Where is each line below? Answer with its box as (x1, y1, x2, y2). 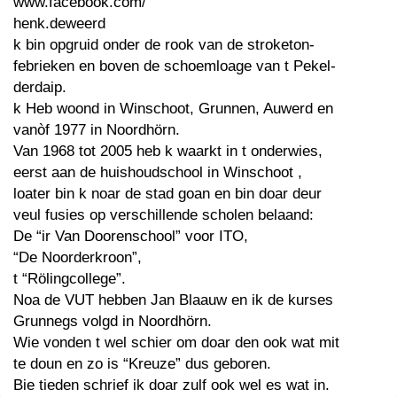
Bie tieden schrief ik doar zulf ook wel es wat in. (13, 377, 330, 393)
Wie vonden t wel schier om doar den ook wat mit (13, 334, 339, 351)
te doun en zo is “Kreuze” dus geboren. (13, 355, 271, 372)
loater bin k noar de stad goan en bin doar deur (13, 185, 322, 202)
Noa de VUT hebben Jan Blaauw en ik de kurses (13, 292, 333, 308)
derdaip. (13, 79, 66, 96)
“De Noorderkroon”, (13, 249, 142, 266)
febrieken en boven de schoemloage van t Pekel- (13, 58, 336, 74)
